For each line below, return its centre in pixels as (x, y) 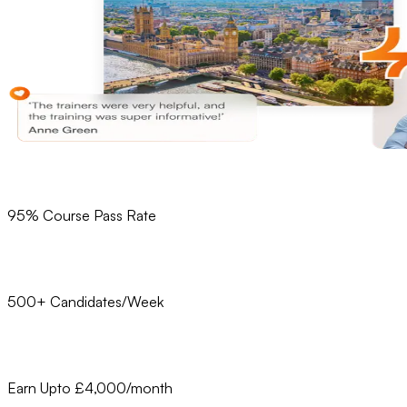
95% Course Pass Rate (82, 216)
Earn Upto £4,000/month (90, 388)
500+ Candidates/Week (85, 302)
